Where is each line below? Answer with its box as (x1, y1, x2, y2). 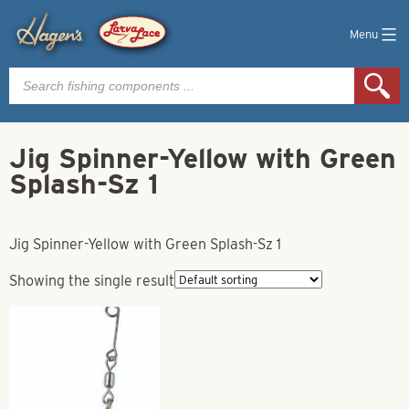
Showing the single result (9, 271, 174, 289)
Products (8, 65, 68, 82)
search (8, 79, 53, 97)
